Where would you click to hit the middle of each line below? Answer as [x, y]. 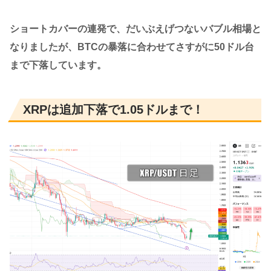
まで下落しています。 [58, 65]
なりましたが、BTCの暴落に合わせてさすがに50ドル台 [132, 47]
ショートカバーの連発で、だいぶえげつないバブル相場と [135, 28]
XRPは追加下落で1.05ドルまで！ [113, 109]
